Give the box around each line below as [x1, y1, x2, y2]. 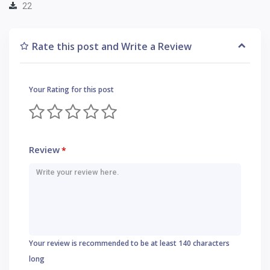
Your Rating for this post [29, 84, 114, 95]
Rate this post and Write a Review [32, 39, 192, 53]
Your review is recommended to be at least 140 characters [29, 237, 230, 248]
